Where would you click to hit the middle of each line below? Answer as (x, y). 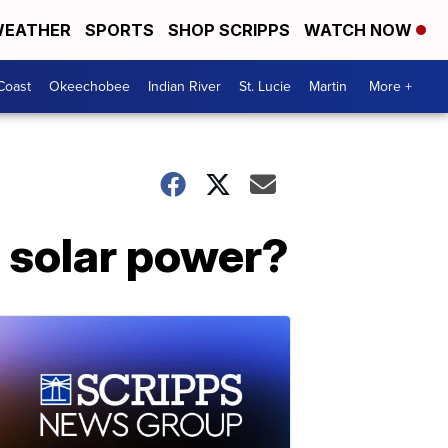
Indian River (184, 86)
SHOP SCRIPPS (229, 30)
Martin (328, 86)
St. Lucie (265, 86)
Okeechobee (89, 86)
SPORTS (119, 30)
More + (390, 86)
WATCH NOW (360, 30)
